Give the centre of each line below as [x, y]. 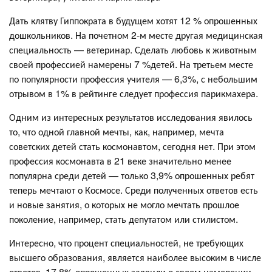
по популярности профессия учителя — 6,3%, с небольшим [133, 78]
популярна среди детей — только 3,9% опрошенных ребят [132, 175]
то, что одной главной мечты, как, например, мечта [117, 131]
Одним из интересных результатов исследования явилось [131, 117]
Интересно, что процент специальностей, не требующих [126, 242]
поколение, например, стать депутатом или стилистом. [124, 219]
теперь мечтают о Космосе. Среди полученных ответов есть [134, 189]
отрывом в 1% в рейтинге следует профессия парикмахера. [134, 93]
